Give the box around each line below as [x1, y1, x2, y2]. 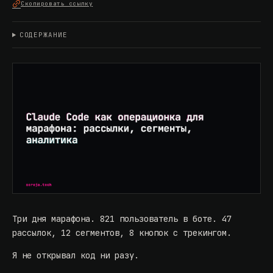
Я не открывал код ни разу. [12, 250, 139, 261]
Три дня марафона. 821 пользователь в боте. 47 [12, 213, 232, 225]
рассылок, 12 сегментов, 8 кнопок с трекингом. [12, 227, 232, 239]
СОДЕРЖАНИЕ [19, 30, 68, 39]
